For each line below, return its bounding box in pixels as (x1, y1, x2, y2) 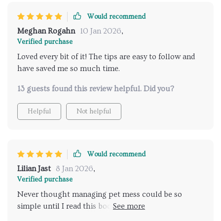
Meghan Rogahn (17, 27, 75, 36)
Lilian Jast (17, 164, 51, 173)
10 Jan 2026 (80, 27, 121, 36)
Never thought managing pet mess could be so (17, 190, 182, 199)
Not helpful (76, 108, 111, 115)
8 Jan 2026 (56, 164, 93, 173)
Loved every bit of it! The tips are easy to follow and (17, 52, 195, 61)
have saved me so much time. (17, 64, 120, 73)
